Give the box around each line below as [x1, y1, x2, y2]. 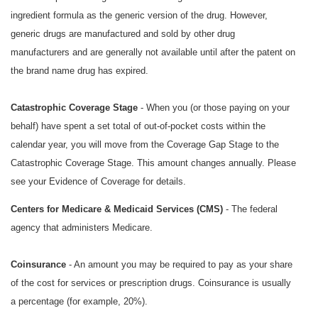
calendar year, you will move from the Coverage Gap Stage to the [11, 139, 279, 150]
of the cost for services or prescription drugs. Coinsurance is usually [11, 278, 291, 289]
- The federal [223, 204, 278, 215]
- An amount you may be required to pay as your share [66, 259, 292, 270]
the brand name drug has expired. [11, 65, 148, 77]
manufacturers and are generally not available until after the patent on [11, 47, 295, 58]
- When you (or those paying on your [141, 102, 290, 114]
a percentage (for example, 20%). [11, 296, 148, 307]
